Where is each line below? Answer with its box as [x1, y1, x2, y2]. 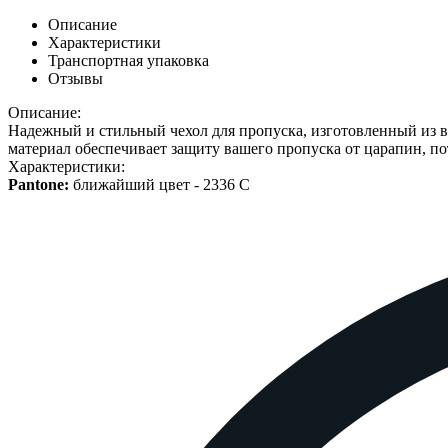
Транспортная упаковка [48, 52, 209, 70]
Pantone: [8, 176, 69, 194]
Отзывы [48, 70, 103, 88]
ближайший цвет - [69, 176, 203, 194]
